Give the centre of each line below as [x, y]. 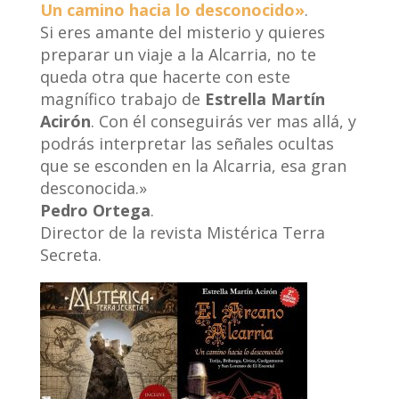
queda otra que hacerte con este [165, 77]
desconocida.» [93, 188]
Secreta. [70, 255]
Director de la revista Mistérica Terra [182, 232]
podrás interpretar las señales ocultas [187, 143]
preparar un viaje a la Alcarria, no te [178, 54]
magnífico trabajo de [122, 99]
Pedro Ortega [95, 210]
